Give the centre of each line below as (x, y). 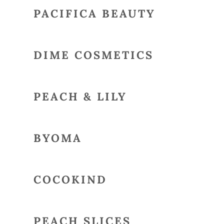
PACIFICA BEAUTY (94, 13)
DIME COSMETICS (93, 55)
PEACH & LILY (80, 96)
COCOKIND (70, 179)
